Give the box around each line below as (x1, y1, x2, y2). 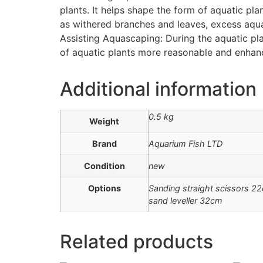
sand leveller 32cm (149, 195, 222, 205)
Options (87, 183, 121, 193)
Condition (83, 160, 125, 171)
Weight (89, 116, 119, 126)
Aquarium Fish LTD (149, 138, 222, 149)
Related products (60, 230, 213, 253)
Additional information (60, 77, 257, 100)
